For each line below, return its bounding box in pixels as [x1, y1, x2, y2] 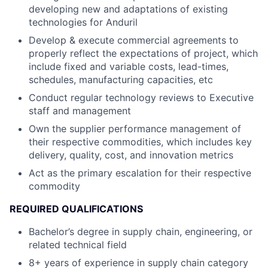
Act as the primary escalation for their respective [29, 167, 251, 179]
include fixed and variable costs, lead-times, [29, 60, 229, 72]
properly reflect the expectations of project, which [29, 47, 258, 59]
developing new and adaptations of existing [29, 3, 228, 15]
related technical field [29, 239, 127, 251]
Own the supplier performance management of [29, 123, 241, 135]
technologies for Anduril [29, 16, 138, 28]
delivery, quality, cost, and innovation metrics [29, 149, 233, 161]
